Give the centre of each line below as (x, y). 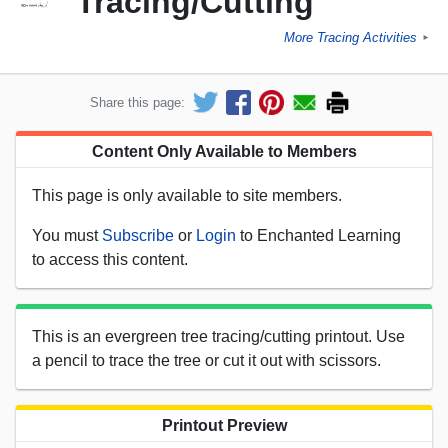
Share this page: (137, 102)
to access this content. (110, 259)
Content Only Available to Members (224, 151)
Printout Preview (224, 425)
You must (67, 235)
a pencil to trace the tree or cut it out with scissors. (206, 360)
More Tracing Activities (350, 38)
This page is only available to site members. (187, 195)
